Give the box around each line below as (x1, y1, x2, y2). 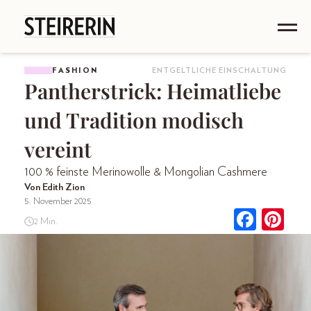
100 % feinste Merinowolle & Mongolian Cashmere (24, 166, 267, 178)
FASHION (52, 66, 98, 74)
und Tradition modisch (24, 106, 244, 134)
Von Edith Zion (24, 183, 85, 192)
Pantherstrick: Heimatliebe (24, 77, 281, 105)
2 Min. (33, 216, 58, 226)
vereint (24, 135, 92, 163)
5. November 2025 (24, 196, 92, 206)
